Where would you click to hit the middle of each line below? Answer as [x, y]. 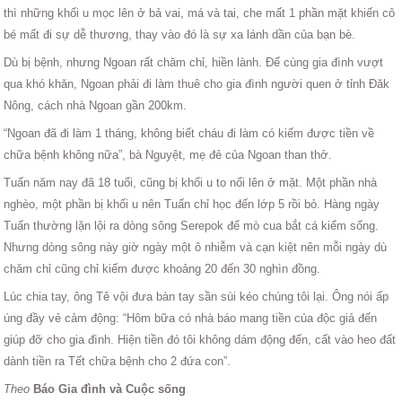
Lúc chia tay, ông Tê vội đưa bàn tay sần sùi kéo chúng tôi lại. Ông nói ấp [197, 296]
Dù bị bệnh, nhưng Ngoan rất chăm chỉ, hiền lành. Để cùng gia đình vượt [194, 62]
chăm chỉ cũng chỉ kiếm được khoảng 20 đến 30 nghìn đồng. [162, 268]
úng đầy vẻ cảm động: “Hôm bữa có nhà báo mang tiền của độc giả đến [191, 318]
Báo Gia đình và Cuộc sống [110, 389]
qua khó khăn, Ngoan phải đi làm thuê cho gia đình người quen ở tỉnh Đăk [197, 83]
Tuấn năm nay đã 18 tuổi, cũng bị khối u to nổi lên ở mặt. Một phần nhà [191, 182]
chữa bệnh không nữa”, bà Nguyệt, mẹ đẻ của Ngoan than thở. [168, 154]
